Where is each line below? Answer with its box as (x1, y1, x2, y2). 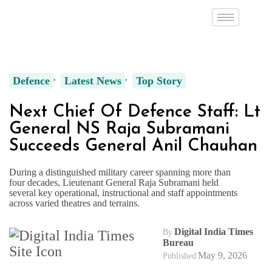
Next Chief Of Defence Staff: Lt (9, 103, 260, 121)
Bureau (162, 237, 194, 248)
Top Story (136, 74, 182, 87)
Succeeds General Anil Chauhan (9, 137, 257, 155)
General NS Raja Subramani (9, 120, 229, 138)
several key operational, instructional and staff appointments (9, 187, 237, 198)
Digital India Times (174, 226, 253, 237)
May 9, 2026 (197, 250, 247, 260)
